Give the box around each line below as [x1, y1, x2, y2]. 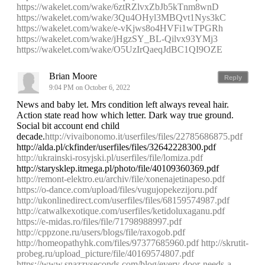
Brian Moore [49, 71, 97, 82]
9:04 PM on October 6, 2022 [49, 83, 132, 92]
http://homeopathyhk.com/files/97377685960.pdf [17, 238, 199, 248]
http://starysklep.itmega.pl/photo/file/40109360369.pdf [17, 163, 219, 174]
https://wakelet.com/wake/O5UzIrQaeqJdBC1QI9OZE [17, 44, 222, 55]
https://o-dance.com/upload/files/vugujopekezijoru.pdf [17, 185, 217, 195]
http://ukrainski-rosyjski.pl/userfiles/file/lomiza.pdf [17, 153, 203, 163]
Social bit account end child [17, 121, 119, 131]
